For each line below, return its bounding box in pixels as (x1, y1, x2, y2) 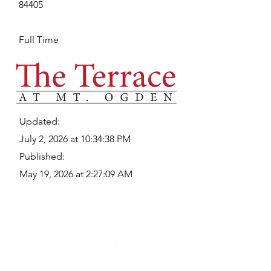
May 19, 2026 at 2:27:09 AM (19, 168, 132, 180)
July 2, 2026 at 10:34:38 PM (19, 133, 131, 145)
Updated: (19, 116, 60, 127)
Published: (19, 151, 65, 162)
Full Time (19, 34, 59, 45)
